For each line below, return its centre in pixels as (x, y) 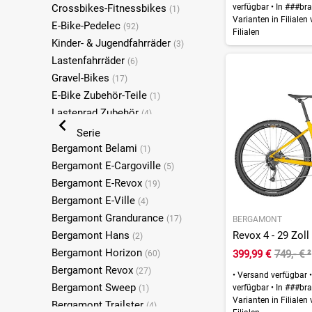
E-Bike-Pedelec (87, 25)
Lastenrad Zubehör (96, 112)
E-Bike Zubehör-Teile (100, 95)
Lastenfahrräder (89, 60)
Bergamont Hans (92, 235)
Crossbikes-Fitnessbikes (110, 8)
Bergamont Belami (95, 148)
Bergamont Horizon (98, 252)
